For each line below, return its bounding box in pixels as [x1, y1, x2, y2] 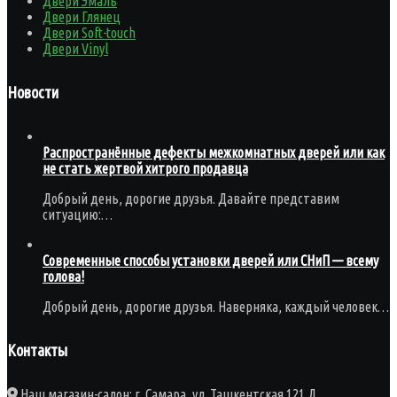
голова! [43, 269, 84, 285]
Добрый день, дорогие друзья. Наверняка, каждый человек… [43, 299, 389, 315]
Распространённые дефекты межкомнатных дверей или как [43, 144, 385, 161]
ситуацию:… [43, 206, 113, 223]
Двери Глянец [43, 9, 121, 26]
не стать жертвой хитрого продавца [43, 160, 248, 177]
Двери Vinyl [43, 41, 108, 58]
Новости [7, 83, 58, 102]
